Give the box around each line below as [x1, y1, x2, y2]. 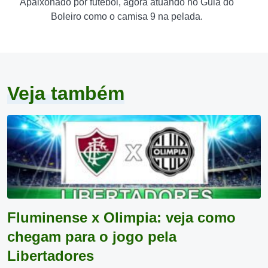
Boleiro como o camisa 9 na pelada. [51, 11, 203, 22]
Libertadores [7, 248, 94, 264]
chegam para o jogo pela [7, 229, 176, 245]
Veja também [7, 83, 124, 104]
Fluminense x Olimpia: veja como [7, 209, 236, 226]
